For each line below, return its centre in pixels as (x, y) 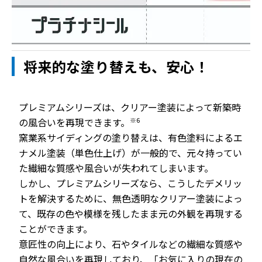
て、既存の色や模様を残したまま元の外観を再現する (131, 213)
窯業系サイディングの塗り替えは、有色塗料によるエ (131, 137)
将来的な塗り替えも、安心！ (116, 66)
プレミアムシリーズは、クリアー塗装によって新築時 (130, 107)
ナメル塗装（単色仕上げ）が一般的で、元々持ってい (130, 153)
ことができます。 (56, 229)
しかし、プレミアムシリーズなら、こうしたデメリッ (130, 183)
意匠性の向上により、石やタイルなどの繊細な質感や (131, 244)
